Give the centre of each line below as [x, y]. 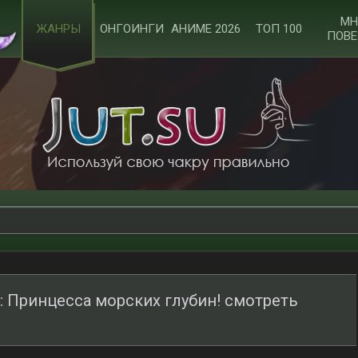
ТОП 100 [279, 28]
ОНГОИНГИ [132, 28]
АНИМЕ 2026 [205, 28]
